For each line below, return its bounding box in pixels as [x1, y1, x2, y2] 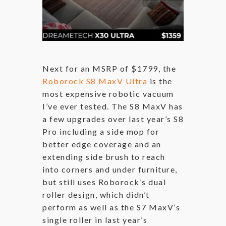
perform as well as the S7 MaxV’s [42, 202, 180, 212]
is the [147, 76, 173, 86]
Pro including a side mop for [42, 126, 159, 136]
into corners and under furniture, [42, 164, 178, 174]
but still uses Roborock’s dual [42, 177, 166, 187]
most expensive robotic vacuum [42, 88, 174, 98]
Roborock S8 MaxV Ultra [42, 76, 147, 86]
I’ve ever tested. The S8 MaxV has [42, 101, 183, 111]
